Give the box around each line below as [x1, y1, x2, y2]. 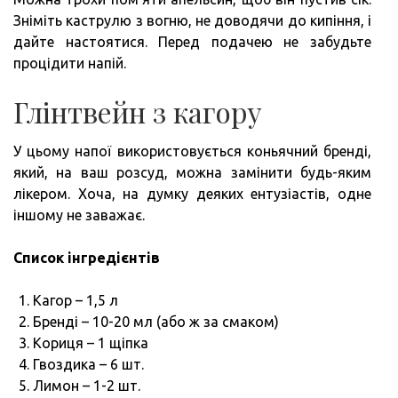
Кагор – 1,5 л [33, 292, 118, 309]
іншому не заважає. [13, 207, 145, 224]
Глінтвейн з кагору [13, 92, 262, 131]
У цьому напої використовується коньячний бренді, [13, 143, 371, 160]
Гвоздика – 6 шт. [33, 356, 144, 373]
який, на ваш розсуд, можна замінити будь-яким [13, 164, 371, 181]
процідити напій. [13, 55, 126, 72]
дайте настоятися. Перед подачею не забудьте [13, 34, 371, 51]
